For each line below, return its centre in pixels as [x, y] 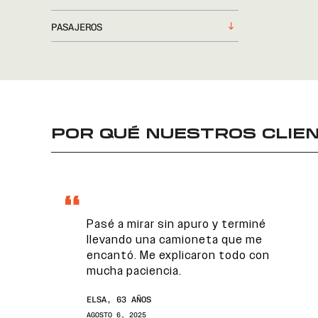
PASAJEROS [77, 27]
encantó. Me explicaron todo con [178, 256]
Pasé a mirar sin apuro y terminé [176, 224]
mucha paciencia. [134, 271]
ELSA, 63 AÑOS [119, 300]
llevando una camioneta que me [175, 240]
